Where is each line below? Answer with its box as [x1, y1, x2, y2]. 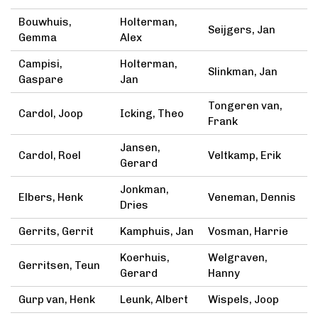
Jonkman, [119, 183, 169, 197]
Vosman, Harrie [207, 225, 288, 238]
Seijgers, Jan [207, 23, 275, 37]
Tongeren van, [207, 99, 283, 113]
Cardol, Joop [18, 107, 84, 121]
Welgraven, [207, 251, 268, 265]
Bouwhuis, [18, 16, 72, 29]
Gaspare [18, 73, 64, 87]
